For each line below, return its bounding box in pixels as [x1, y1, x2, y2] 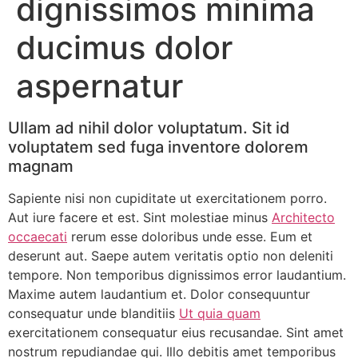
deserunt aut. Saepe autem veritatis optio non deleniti [8, 248, 333, 265]
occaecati [8, 229, 67, 245]
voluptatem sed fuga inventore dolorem [8, 137, 308, 157]
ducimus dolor [16, 28, 233, 68]
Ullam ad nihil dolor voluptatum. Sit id [8, 118, 290, 138]
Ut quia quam [179, 305, 261, 322]
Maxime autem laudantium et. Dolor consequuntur [8, 286, 310, 303]
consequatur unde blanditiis [8, 305, 179, 322]
